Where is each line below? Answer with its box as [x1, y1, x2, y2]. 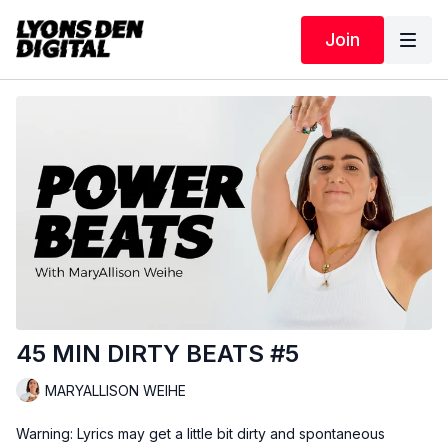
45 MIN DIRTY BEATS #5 [16, 339, 299, 369]
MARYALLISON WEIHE [45, 381, 186, 399]
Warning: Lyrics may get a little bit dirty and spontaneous [16, 425, 385, 443]
